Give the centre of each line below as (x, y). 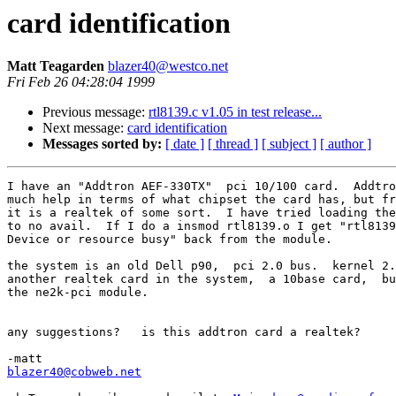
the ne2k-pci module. (78, 293)
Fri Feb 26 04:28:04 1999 (81, 82)
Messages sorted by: (102, 144)
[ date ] (185, 144)
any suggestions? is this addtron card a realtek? (184, 332)
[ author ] (346, 144)
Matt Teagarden (56, 66)
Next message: (85, 128)
